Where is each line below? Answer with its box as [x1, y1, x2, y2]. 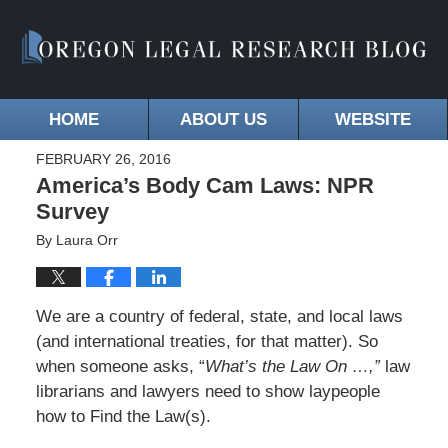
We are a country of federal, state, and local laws [35, 307, 403, 327]
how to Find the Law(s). [35, 407, 211, 427]
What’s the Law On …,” [204, 357, 380, 377]
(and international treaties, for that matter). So [35, 332, 378, 352]
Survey [35, 199, 109, 225]
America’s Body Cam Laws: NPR [35, 173, 374, 199]
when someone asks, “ [35, 357, 205, 377]
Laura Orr [55, 232, 118, 249]
